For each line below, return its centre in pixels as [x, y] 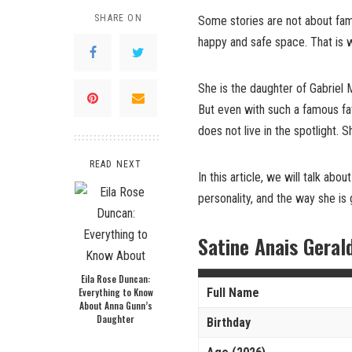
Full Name [233, 292]
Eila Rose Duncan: [115, 278]
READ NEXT [115, 164]
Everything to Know [115, 291]
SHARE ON [118, 18]
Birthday [229, 322]
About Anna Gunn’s [115, 305]
